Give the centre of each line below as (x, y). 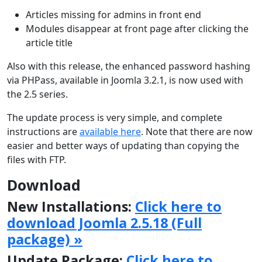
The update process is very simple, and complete (115, 117)
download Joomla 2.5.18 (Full (104, 223)
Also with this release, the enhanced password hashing (129, 66)
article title (49, 42)
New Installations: (71, 206)
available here (110, 131)
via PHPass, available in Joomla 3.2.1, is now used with (125, 80)
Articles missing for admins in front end (113, 14)
